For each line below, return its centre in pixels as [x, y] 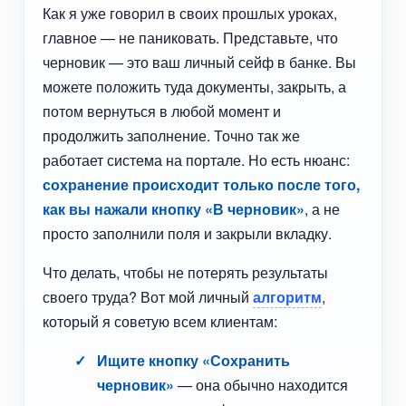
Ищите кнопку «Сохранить [194, 360]
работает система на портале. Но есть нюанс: [197, 160]
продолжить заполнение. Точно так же [172, 135]
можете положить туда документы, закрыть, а [195, 87]
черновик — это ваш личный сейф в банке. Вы [200, 62]
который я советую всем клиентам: [160, 321]
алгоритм [288, 297]
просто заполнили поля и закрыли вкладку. [188, 233]
